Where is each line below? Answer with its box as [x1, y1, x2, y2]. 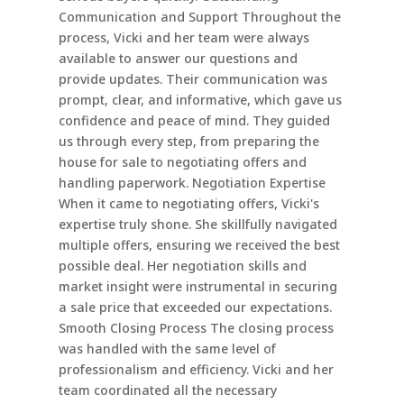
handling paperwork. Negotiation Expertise [58, 174, 326, 192]
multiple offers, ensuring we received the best [58, 236, 340, 254]
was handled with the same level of [58, 340, 276, 358]
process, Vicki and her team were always [58, 29, 309, 47]
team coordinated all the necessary [58, 381, 277, 399]
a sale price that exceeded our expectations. [58, 298, 332, 317]
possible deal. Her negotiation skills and [58, 257, 307, 275]
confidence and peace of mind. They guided [58, 112, 330, 130]
